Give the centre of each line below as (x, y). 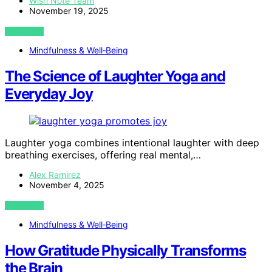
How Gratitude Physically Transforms (125, 251)
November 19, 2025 (69, 11)
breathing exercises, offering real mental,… (103, 155)
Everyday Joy (49, 94)
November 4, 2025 (67, 185)
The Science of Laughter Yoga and (115, 76)
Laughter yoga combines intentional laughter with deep (132, 143)
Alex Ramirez (55, 175)
